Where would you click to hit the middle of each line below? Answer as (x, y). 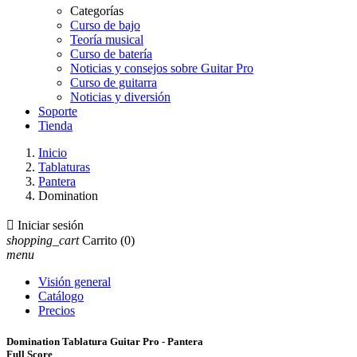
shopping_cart (43, 240)
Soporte (58, 111)
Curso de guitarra (114, 82)
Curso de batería (111, 54)
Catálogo (61, 296)
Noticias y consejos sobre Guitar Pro (162, 68)
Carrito (100, 240)
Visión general (75, 282)
